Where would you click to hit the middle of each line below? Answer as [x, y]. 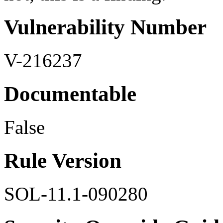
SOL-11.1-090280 [76, 194]
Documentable [70, 94]
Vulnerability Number [105, 27]
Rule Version [63, 160]
